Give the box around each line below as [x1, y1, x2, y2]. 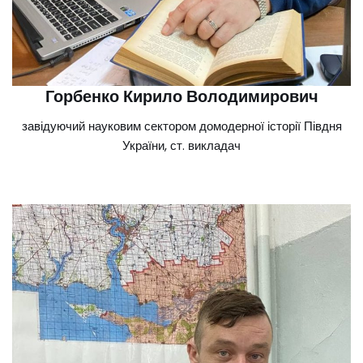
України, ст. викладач [122, 137, 241, 155]
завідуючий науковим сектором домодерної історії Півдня [21, 117, 342, 135]
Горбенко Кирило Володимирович [45, 84, 318, 108]
